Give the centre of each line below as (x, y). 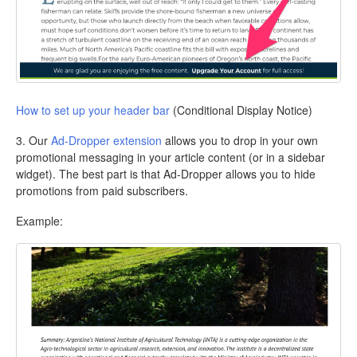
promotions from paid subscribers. (104, 191)
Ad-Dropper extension (106, 141)
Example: (39, 221)
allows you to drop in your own (240, 141)
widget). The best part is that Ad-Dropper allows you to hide (166, 174)
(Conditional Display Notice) (241, 110)
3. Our (33, 141)
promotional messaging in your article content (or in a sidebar (171, 157)
